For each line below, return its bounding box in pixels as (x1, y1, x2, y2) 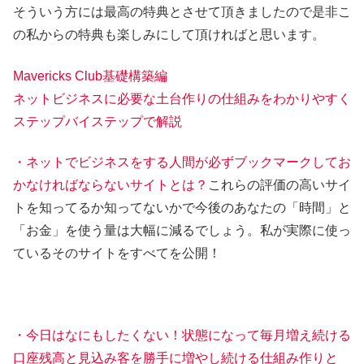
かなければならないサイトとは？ (13, 178, 208, 193)
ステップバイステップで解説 (13, 114, 182, 128)
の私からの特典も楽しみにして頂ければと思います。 (13, 28, 325, 42)
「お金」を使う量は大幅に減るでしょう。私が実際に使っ (13, 223, 351, 238)
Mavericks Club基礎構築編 (13, 68, 167, 83)
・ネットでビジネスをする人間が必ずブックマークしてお (13, 155, 351, 170)
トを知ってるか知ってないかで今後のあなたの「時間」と (13, 201, 351, 215)
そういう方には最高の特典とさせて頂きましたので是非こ (13, 5, 351, 19)
